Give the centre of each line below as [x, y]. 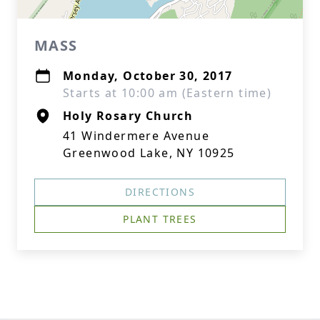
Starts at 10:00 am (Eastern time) [167, 93]
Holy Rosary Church [128, 116]
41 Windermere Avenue [136, 136]
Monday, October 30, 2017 [148, 76]
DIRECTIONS [160, 192]
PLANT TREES [160, 219]
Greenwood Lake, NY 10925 [149, 153]
